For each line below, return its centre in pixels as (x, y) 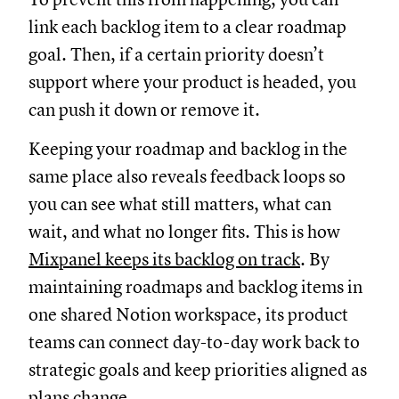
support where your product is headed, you (192, 82)
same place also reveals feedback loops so (187, 176)
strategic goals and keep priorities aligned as (198, 370)
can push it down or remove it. (146, 110)
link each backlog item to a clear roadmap (187, 27)
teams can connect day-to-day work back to (194, 342)
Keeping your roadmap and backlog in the (188, 149)
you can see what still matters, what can (180, 204)
